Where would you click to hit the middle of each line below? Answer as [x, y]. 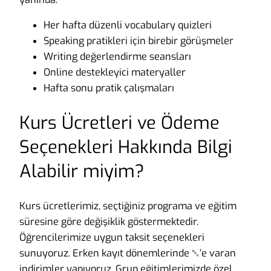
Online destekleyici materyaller [115, 73]
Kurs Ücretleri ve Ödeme [119, 123]
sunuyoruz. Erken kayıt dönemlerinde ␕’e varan [128, 253]
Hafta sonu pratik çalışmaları [109, 88]
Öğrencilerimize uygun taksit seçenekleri [112, 237]
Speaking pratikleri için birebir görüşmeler [139, 41]
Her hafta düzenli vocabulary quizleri [128, 25]
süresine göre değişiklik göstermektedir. [109, 221]
